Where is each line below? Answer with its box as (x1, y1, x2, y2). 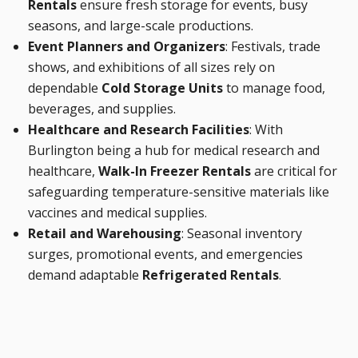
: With (249, 120, 283, 138)
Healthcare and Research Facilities (28, 120, 249, 138)
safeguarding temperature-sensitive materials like (28, 182, 329, 201)
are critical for (251, 161, 337, 180)
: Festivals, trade (225, 37, 320, 55)
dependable (28, 78, 101, 97)
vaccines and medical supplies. (28, 203, 207, 221)
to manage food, (223, 78, 325, 97)
